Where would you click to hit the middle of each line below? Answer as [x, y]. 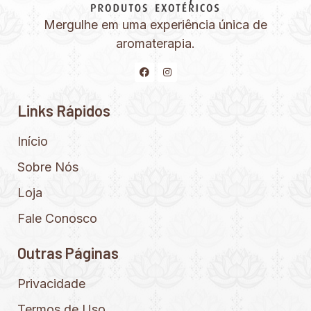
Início [33, 142]
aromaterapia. [155, 43]
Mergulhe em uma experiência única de [155, 24]
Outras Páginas [68, 253]
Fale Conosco [57, 219]
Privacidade [51, 284]
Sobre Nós [48, 167]
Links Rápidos [64, 111]
